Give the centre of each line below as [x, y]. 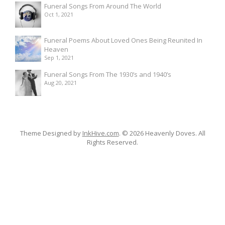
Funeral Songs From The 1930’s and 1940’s [108, 74]
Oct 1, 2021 [59, 14]
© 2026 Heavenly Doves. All [163, 133]
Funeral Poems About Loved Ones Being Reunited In [123, 40]
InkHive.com [100, 133]
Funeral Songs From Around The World [103, 6]
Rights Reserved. [113, 142]
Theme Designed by [51, 133]
